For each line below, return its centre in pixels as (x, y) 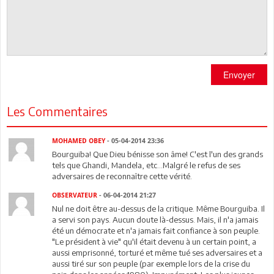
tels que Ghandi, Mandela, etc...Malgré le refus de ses (146, 165)
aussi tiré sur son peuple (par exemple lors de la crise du (151, 264)
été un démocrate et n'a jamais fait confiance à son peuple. (156, 231)
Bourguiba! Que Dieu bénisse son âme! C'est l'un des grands (158, 154)
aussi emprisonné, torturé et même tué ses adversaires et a (157, 253)
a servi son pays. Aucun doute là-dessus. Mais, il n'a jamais (155, 220)
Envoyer (239, 75)
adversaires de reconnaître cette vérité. (122, 176)
